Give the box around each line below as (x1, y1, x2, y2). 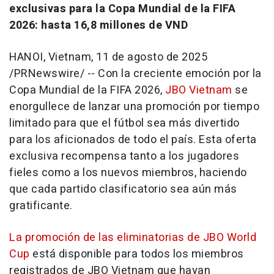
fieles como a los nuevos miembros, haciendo (9, 164, 247, 181)
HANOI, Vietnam (9, 48, 91, 65)
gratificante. (9, 197, 73, 214)
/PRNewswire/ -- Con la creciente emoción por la (9, 65, 262, 82)
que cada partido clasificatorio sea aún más (9, 180, 237, 198)
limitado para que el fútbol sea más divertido (9, 114, 240, 131)
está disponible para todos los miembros (29, 245, 244, 262)
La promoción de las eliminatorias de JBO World (9, 229, 256, 246)
